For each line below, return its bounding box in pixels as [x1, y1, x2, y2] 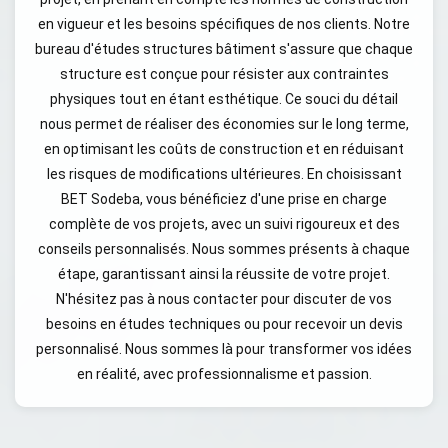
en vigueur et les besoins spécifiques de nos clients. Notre [38, 16, 410, 32]
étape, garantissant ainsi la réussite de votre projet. [58, 266, 390, 282]
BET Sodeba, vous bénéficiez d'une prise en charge [61, 191, 387, 207]
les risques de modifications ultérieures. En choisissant [46, 166, 402, 182]
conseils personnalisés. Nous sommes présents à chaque [38, 241, 410, 257]
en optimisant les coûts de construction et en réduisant [44, 141, 404, 157]
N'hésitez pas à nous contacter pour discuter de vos [56, 291, 392, 307]
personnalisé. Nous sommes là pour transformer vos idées [36, 341, 412, 357]
